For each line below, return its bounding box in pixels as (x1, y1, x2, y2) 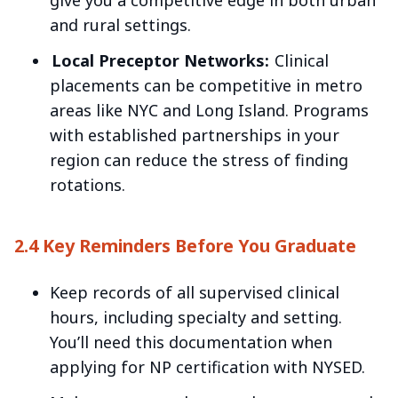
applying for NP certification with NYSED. (50, 355, 365, 378)
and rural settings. (50, 14, 191, 36)
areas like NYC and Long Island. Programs (50, 99, 369, 122)
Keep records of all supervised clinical (50, 281, 339, 303)
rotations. (50, 174, 125, 196)
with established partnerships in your (50, 124, 339, 147)
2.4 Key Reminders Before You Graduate (14, 234, 356, 259)
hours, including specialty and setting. (50, 306, 342, 328)
